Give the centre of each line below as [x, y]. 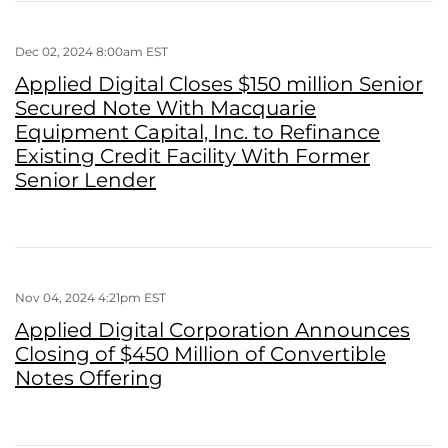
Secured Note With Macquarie [165, 107]
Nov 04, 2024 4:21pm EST [90, 297]
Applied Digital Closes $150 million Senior [219, 83]
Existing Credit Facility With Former [192, 155]
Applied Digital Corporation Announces [212, 329]
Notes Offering [89, 377]
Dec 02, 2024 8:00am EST [91, 51]
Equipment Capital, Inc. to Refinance [197, 131]
